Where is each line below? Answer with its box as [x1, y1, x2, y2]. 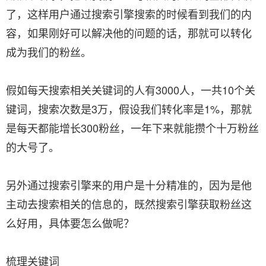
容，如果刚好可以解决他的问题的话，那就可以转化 [6, 25, 252, 40]
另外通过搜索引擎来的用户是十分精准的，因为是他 [6, 177, 252, 192]
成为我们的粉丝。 [6, 44, 91, 59]
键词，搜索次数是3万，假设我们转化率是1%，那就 [6, 101, 252, 116]
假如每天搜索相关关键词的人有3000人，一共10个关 [6, 82, 255, 97]
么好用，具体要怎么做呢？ [6, 215, 134, 230]
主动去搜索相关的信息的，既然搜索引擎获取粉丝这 [6, 196, 252, 211]
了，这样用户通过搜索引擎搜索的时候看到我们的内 [6, 6, 252, 21]
